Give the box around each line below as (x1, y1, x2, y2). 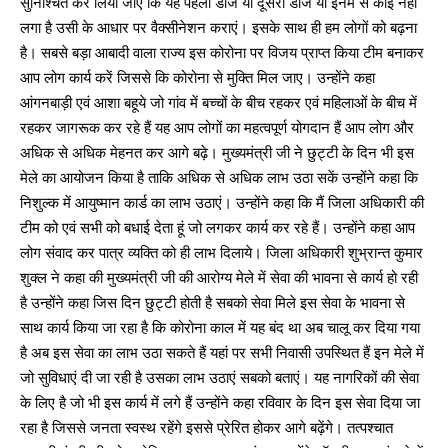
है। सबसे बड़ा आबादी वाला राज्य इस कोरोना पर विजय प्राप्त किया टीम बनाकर (20, 43, 424, 62)
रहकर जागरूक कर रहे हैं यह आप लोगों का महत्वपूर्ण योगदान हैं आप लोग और (20, 118, 414, 137)
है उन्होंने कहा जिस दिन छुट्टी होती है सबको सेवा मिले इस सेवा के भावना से (20, 293, 405, 312)
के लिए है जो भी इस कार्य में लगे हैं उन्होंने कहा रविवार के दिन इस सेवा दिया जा (20, 393, 420, 412)
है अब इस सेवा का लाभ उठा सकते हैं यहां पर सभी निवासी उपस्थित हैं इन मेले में (20, 343, 424, 362)
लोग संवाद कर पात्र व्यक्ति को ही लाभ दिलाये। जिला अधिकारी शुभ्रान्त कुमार (20, 243, 423, 262)
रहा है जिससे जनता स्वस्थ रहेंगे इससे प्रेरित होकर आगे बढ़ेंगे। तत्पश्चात (20, 418, 393, 437)
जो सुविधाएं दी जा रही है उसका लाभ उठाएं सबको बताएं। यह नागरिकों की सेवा (20, 368, 419, 387)
